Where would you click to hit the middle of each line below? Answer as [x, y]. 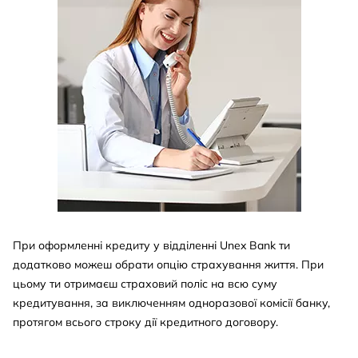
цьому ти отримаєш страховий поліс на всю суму [145, 283]
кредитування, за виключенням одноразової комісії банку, [171, 302]
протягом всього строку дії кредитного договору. [145, 322]
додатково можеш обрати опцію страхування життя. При [168, 264]
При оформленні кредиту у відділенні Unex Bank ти [151, 245]
